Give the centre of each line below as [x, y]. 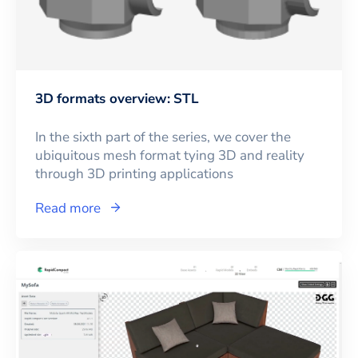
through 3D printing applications [134, 173]
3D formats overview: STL [117, 98]
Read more [68, 208]
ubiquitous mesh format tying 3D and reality [170, 155]
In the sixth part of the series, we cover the [163, 137]
